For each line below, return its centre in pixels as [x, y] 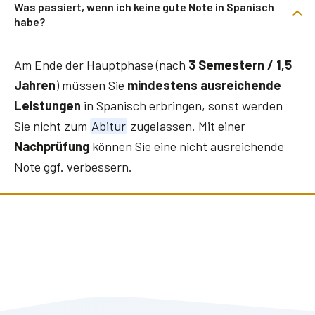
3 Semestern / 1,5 [240, 64]
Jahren [35, 85]
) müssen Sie [91, 85]
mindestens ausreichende [204, 85]
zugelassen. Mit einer [186, 126]
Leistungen [47, 105]
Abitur [108, 126]
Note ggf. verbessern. [73, 166]
